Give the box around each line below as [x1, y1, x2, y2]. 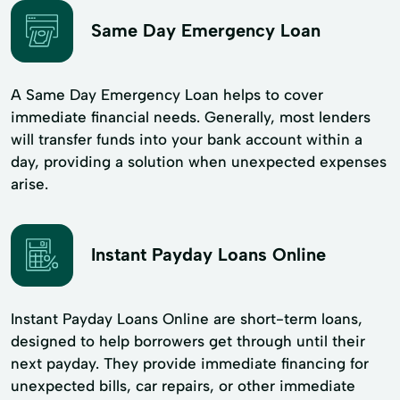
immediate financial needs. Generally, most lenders [11, 107, 371, 126]
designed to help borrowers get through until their [11, 331, 365, 350]
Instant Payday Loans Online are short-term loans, [11, 309, 362, 328]
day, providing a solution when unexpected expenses [11, 152, 387, 171]
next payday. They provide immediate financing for [11, 354, 369, 372]
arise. [11, 174, 48, 193]
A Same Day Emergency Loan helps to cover [11, 85, 323, 104]
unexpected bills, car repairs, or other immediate [11, 376, 355, 395]
